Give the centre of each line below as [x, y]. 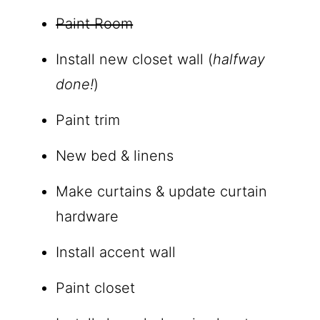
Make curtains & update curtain [162, 192]
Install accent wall [116, 252]
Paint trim [88, 120]
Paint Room [95, 24]
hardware [87, 217]
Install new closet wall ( [135, 60]
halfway [239, 60]
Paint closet [96, 288]
